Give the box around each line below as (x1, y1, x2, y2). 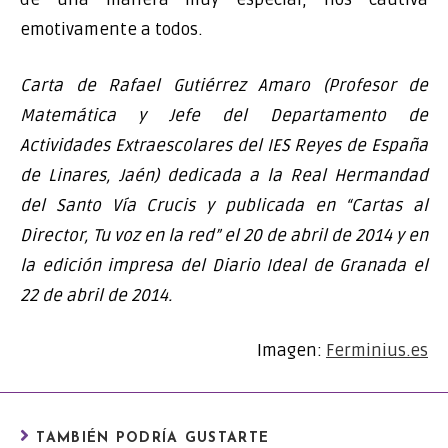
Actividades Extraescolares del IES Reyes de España (20, 134, 428, 156)
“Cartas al (345, 194, 428, 216)
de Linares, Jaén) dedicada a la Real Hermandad (20, 164, 428, 186)
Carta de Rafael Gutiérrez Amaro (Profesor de (20, 74, 428, 96)
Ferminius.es (326, 340, 428, 361)
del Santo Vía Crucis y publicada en (20, 194, 346, 216)
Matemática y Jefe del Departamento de (20, 104, 428, 126)
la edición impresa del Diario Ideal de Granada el (20, 254, 428, 276)
